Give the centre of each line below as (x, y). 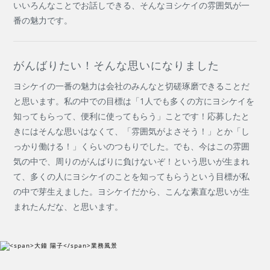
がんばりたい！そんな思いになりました (117, 65)
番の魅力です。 (43, 20)
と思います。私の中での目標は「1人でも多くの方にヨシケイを (134, 101)
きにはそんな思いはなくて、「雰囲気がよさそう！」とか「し (132, 131)
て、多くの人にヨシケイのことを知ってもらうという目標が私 (132, 177)
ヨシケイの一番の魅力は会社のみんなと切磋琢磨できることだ (132, 86)
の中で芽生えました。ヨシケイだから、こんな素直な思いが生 (132, 192)
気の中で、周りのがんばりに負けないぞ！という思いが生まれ (132, 162)
